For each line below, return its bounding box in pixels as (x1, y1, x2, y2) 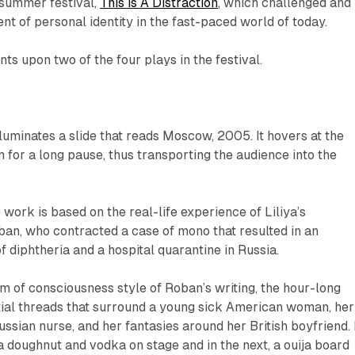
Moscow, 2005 (162, 128, 251, 144)
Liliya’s (265, 204, 307, 220)
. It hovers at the (250, 128, 345, 144)
